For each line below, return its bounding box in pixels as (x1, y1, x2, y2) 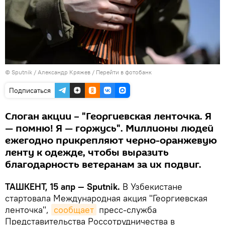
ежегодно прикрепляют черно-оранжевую (5, 133, 217, 148)
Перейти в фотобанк (96, 68, 152, 76)
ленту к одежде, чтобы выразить (5, 145, 169, 160)
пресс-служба (96, 203, 157, 215)
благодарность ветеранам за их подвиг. (5, 157, 201, 172)
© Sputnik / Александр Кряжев (5, 68, 90, 76)
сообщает (54, 203, 94, 215)
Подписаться (9, 85, 51, 95)
